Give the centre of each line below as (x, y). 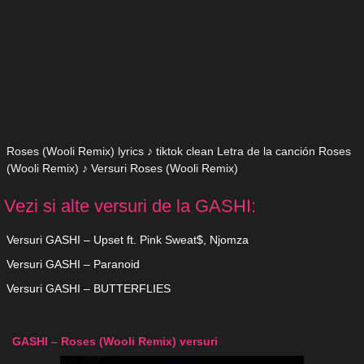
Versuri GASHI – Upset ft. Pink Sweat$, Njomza (128, 240)
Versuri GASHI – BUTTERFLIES (89, 289)
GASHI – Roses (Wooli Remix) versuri (115, 342)
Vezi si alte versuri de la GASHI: (130, 206)
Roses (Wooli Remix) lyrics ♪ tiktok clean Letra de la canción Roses (179, 152)
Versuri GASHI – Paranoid (73, 264)
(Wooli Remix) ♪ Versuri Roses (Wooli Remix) (122, 169)
